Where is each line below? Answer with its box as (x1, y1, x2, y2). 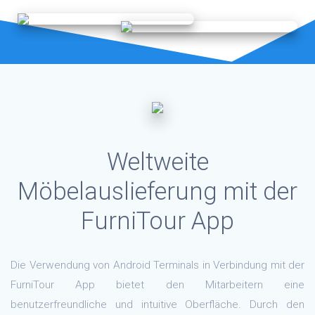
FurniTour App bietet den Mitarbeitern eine (11, 278, 304, 292)
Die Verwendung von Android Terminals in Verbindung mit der (11, 259, 304, 272)
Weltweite (106, 148, 209, 176)
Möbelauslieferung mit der (18, 177, 297, 206)
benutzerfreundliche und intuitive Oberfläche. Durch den (11, 298, 304, 311)
